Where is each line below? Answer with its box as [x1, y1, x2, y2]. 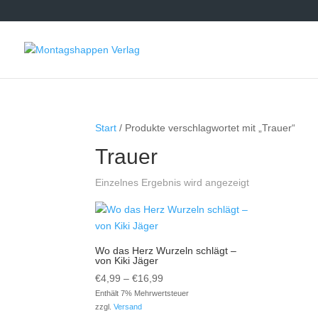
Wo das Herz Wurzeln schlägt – [95, 245, 237, 256]
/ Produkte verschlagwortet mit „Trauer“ [116, 122, 296, 133]
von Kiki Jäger [95, 255, 159, 266]
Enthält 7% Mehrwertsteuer [95, 289, 190, 297]
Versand [114, 302, 143, 311]
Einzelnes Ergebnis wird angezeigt [95, 177, 250, 188]
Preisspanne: [163, 272, 222, 283]
